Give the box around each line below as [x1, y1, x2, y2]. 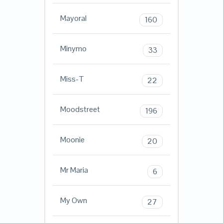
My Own [60, 195, 87, 206]
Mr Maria [60, 165, 88, 176]
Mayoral [60, 13, 87, 24]
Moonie [60, 134, 85, 145]
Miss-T [60, 74, 84, 85]
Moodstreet [60, 104, 100, 115]
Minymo [60, 43, 87, 54]
